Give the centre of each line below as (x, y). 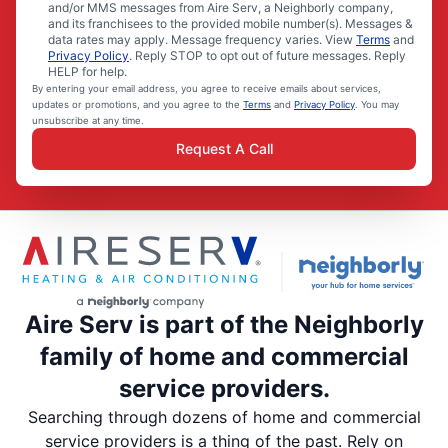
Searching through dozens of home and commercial (224, 416)
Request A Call (224, 149)
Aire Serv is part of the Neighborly (224, 324)
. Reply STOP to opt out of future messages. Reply (267, 56)
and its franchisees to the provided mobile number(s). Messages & (230, 24)
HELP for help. (87, 72)
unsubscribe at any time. (88, 121)
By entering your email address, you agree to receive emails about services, (206, 89)
